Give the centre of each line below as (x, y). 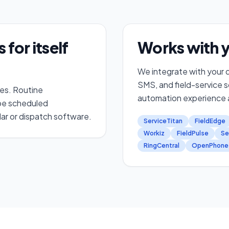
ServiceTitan (163, 121)
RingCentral (162, 145)
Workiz (154, 133)
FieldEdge (210, 121)
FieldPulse (193, 133)
